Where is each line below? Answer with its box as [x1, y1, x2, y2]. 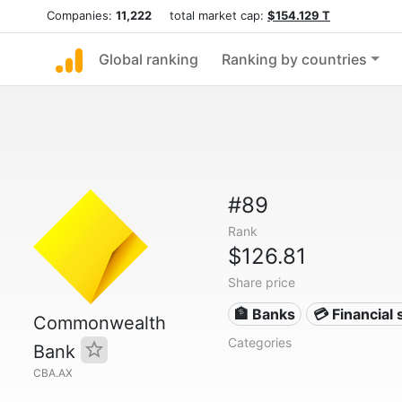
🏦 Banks [234, 305, 296, 323]
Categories [227, 335, 292, 350]
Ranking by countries [222, 50, 367, 68]
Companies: [47, 8, 116, 22]
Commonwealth [33, 312, 166, 334]
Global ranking [99, 50, 198, 68]
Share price [227, 275, 295, 290]
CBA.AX [33, 366, 73, 380]
